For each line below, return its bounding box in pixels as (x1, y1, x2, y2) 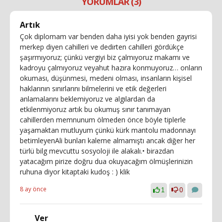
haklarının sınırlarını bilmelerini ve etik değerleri (20, 84, 166, 93)
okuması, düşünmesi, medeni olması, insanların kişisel (20, 73, 192, 83)
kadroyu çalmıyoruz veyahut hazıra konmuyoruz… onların (20, 63, 202, 72)
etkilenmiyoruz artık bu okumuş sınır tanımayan (20, 105, 170, 114)
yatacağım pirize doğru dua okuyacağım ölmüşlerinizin (20, 157, 193, 166)
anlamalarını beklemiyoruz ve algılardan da (20, 94, 155, 104)
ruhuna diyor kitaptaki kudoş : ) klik (20, 167, 130, 176)
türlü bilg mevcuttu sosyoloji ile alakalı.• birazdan (20, 146, 174, 156)
